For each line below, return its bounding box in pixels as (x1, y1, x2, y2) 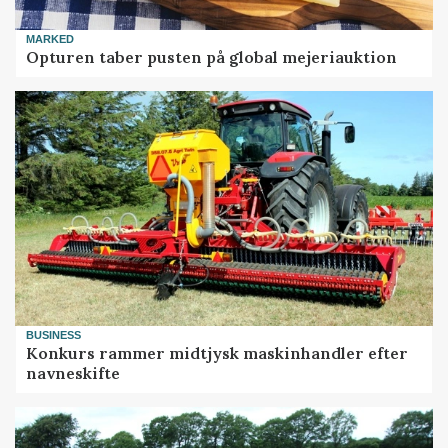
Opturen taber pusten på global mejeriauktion (26, 47, 398, 68)
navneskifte (26, 363, 121, 384)
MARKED (26, 32, 75, 45)
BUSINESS (26, 328, 82, 341)
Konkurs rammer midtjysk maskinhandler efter (26, 343, 409, 364)
